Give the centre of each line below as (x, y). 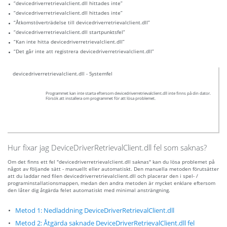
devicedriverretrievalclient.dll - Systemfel (63, 74)
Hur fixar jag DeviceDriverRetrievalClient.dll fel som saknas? (107, 148)
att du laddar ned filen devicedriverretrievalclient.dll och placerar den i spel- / (103, 176)
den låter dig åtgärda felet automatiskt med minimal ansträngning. (89, 190)
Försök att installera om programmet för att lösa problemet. (101, 99)
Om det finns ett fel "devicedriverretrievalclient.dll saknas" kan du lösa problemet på (111, 162)
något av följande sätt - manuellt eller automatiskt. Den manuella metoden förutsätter (113, 169)
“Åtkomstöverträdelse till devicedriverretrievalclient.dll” (82, 23)
